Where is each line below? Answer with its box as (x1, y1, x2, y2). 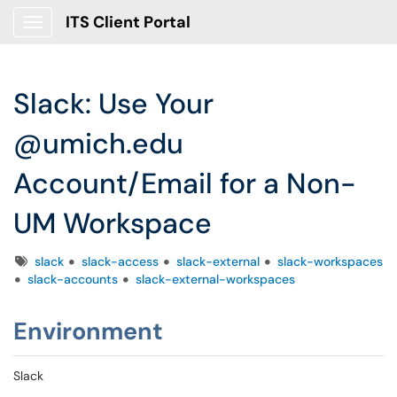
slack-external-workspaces (136, 271, 295, 287)
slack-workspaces (277, 253, 383, 269)
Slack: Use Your (13, 85, 214, 122)
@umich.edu (13, 125, 183, 162)
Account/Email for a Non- (13, 165, 356, 202)
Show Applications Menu (32, 28, 173, 44)
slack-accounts (27, 271, 118, 287)
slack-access (82, 253, 159, 269)
